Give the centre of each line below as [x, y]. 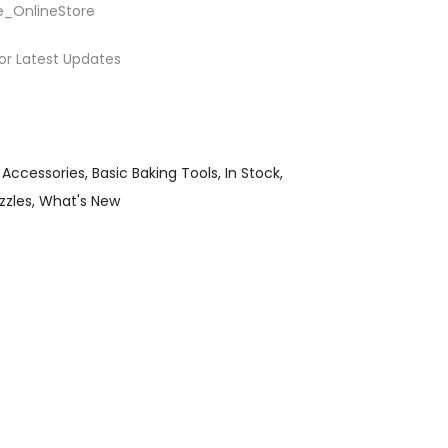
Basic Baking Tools [155, 173]
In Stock [252, 173]
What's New [79, 201]
